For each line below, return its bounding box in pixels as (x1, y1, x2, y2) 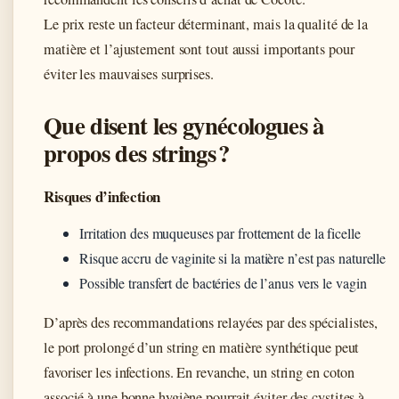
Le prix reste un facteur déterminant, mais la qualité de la (44, 13, 369, 34)
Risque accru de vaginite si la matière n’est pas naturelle (79, 248, 387, 267)
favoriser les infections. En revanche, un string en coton (44, 362, 355, 382)
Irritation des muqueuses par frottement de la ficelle (79, 223, 361, 242)
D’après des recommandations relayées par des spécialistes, (44, 312, 379, 332)
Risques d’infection (44, 184, 160, 208)
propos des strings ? (44, 134, 230, 170)
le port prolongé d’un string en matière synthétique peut (44, 337, 360, 357)
